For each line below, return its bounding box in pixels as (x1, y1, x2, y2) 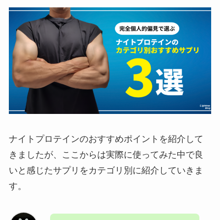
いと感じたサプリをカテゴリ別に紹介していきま (8, 165, 203, 176)
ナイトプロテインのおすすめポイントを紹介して (8, 134, 203, 144)
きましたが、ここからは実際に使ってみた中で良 (8, 150, 203, 160)
